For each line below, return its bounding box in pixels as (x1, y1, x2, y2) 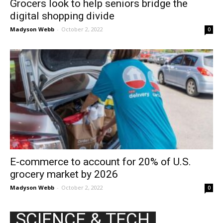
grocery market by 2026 (10, 168, 118, 181)
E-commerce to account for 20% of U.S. (10, 156, 191, 168)
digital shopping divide (10, 9, 114, 22)
